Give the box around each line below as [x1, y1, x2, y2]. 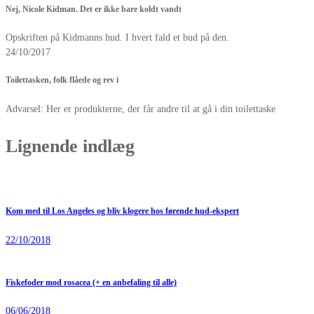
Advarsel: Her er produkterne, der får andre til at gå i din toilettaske [6, 103, 275, 114]
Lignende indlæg [6, 135, 135, 156]
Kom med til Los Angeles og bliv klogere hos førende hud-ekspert [6, 207, 239, 217]
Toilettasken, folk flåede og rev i [6, 76, 118, 86]
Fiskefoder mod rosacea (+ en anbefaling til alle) [6, 278, 177, 287]
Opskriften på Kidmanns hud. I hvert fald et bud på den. [6, 32, 229, 43]
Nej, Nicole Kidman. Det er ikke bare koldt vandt [6, 4, 182, 14]
